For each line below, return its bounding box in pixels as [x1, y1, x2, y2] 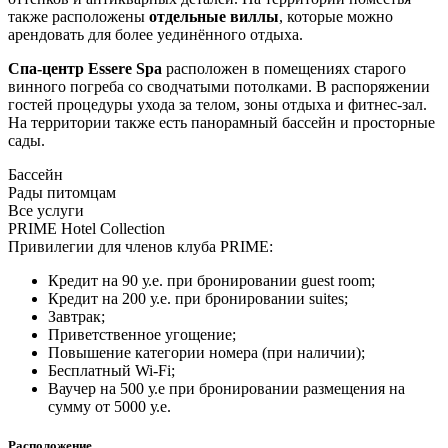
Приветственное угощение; [48, 325, 236, 343]
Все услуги [8, 201, 84, 219]
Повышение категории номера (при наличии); [48, 343, 365, 361]
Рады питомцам [8, 183, 116, 201]
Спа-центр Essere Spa [8, 59, 162, 77]
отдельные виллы [149, 7, 279, 25]
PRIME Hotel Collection [8, 219, 165, 237]
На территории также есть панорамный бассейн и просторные [8, 113, 435, 131]
